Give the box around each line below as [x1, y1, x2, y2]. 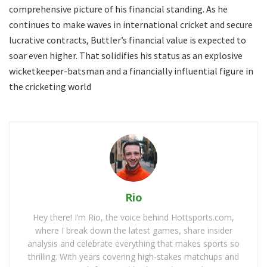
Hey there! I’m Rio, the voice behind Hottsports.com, [33, 212, 234, 223]
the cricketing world [9, 80, 91, 92]
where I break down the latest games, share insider [35, 225, 232, 236]
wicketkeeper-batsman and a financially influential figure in [9, 65, 253, 77]
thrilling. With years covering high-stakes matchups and [28, 251, 239, 262]
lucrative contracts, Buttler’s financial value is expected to [9, 34, 246, 46]
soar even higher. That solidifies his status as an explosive [9, 49, 243, 61]
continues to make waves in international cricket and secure [9, 18, 253, 30]
